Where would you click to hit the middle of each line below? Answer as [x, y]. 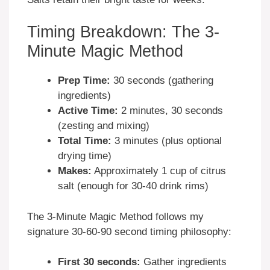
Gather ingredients [184, 262]
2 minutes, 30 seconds [171, 111]
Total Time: [85, 141]
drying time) [85, 156]
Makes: [75, 171]
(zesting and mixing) [104, 126]
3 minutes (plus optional [167, 141]
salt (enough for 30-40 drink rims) [133, 186]
